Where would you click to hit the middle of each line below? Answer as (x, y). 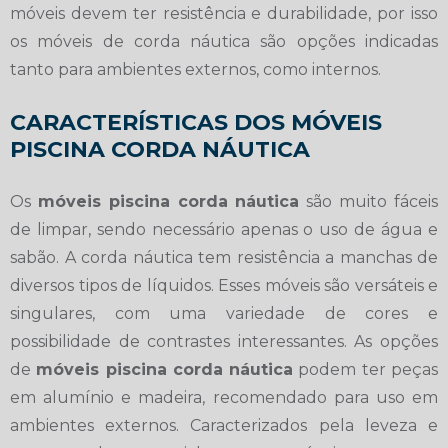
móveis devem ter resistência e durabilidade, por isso (224, 13)
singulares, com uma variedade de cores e (224, 313)
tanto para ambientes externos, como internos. (195, 69)
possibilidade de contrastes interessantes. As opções (224, 341)
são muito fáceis (369, 201)
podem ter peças (366, 369)
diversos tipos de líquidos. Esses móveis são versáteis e (224, 285)
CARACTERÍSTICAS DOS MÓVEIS (196, 122)
